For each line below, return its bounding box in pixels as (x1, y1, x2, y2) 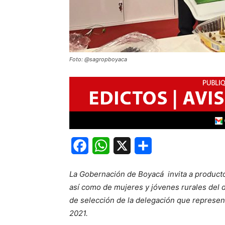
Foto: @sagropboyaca (69, 56, 127, 63)
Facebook (88, 141, 126, 151)
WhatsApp (109, 141, 149, 151)
